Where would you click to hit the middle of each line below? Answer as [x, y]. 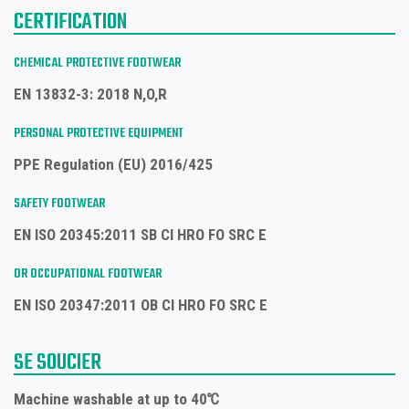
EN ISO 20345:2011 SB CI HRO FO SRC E [140, 234]
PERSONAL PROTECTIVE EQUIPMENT [99, 133]
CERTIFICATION [70, 22]
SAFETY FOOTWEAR [59, 204]
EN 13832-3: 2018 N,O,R [90, 94]
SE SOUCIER [58, 362]
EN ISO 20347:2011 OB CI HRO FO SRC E [141, 304]
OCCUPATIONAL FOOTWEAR [94, 274]
